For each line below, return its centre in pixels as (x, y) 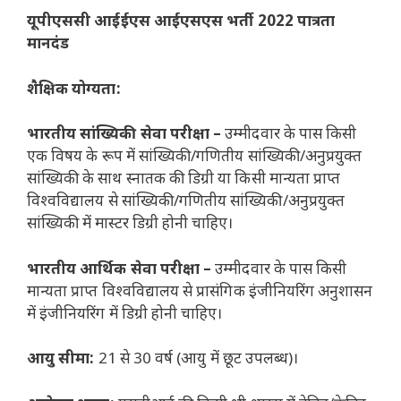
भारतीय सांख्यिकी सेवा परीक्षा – (124, 133)
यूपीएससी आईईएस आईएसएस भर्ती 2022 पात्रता (181, 21)
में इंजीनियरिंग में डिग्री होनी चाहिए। (125, 312)
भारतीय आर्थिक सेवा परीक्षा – (121, 268)
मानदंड (48, 43)
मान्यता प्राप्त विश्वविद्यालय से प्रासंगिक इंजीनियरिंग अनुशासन (200, 290)
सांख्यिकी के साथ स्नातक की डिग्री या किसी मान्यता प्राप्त (184, 178)
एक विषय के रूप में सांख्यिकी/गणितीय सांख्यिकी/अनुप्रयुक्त (195, 156)
